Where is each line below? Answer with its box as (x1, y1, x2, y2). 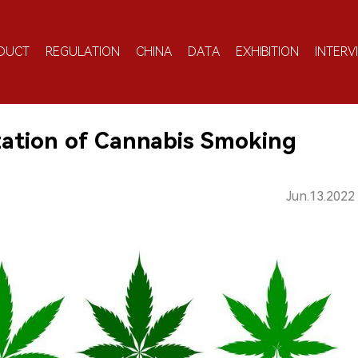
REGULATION (46, 43, 120, 59)
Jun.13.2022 (286, 189, 355, 204)
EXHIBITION (236, 43, 299, 59)
